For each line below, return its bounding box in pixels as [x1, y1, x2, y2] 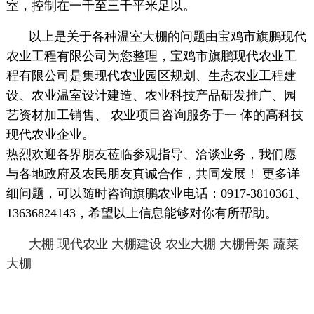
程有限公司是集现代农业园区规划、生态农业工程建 [6, 69, 296, 83]
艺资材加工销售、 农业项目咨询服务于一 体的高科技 [6, 108, 303, 122]
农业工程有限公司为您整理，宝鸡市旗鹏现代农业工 [6, 49, 296, 63]
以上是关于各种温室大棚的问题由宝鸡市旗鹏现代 [28, 29, 306, 43]
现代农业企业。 [6, 128, 95, 142]
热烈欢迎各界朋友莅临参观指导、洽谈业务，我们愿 [6, 147, 296, 161]
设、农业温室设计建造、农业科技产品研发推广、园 [6, 88, 296, 102]
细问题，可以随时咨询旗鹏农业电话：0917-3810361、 [6, 186, 307, 200]
